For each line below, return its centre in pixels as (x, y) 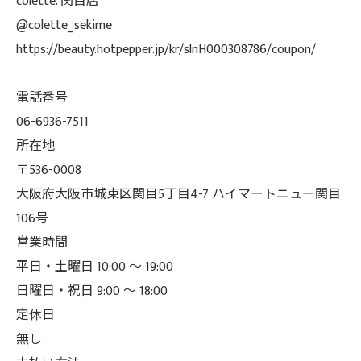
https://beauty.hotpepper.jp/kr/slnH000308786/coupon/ (166, 50)
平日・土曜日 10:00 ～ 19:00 (95, 267)
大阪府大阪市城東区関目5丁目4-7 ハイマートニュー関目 (178, 195)
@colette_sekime (64, 25)
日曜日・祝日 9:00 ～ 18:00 (92, 291)
